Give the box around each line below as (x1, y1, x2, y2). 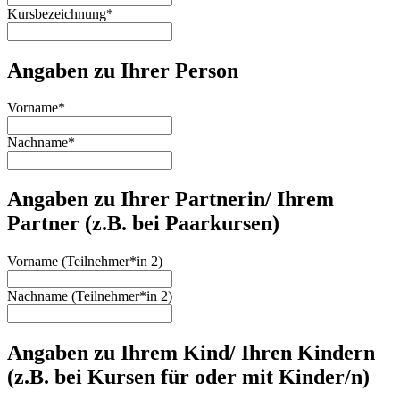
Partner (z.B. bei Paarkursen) (7, 212, 279, 236)
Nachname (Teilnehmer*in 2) (7, 288, 172, 304)
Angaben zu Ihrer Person (7, 58, 238, 82)
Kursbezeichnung (7, 5, 106, 21)
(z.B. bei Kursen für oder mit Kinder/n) (7, 365, 370, 389)
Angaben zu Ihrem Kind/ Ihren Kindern (7, 341, 375, 365)
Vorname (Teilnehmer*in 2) (7, 254, 162, 270)
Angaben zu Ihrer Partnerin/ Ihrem (7, 187, 334, 212)
